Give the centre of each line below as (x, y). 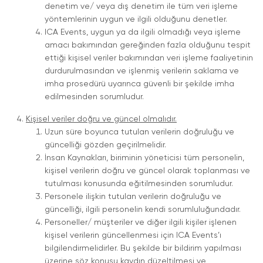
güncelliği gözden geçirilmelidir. (105, 145)
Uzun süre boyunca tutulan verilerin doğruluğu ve (139, 132)
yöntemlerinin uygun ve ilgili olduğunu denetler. (136, 19)
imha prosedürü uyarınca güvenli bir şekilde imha (139, 84)
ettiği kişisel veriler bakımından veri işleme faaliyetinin (149, 58)
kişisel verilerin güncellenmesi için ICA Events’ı (133, 235)
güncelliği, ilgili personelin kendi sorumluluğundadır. (143, 210)
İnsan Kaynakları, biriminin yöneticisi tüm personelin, (144, 158)
